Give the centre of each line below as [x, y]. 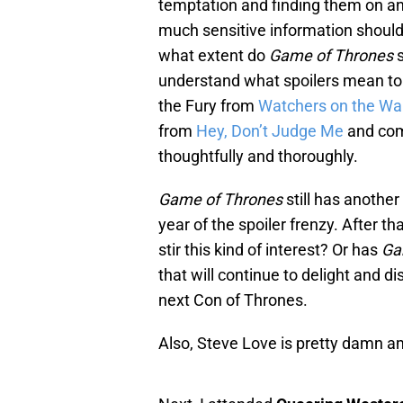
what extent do [214, 56]
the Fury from [208, 106]
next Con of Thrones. [233, 300]
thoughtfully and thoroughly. [258, 157]
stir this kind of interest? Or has [270, 250]
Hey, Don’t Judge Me [270, 131]
